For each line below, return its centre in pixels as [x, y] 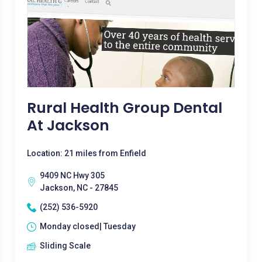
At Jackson [68, 125]
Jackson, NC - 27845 [79, 188]
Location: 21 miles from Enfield [86, 153]
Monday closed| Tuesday [87, 226]
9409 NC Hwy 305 [72, 175]
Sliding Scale [65, 246]
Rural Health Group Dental [124, 108]
